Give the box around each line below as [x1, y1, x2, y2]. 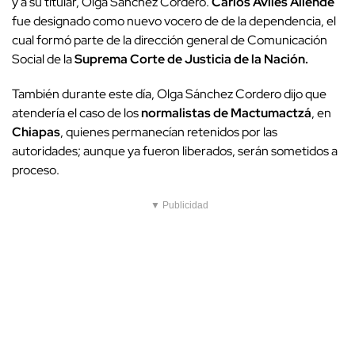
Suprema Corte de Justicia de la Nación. [74, 51, 311, 68]
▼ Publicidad [151, 200, 208, 212]
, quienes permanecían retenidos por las [60, 124, 277, 141]
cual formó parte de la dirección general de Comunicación [12, 32, 327, 49]
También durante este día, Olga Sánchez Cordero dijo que [12, 86, 326, 103]
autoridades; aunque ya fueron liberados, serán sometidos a [12, 143, 338, 160]
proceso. [12, 162, 62, 179]
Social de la [12, 51, 74, 68]
